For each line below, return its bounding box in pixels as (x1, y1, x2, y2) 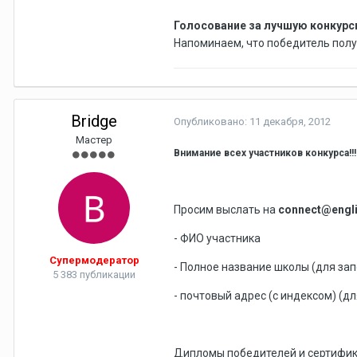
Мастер (76, 134, 112, 147)
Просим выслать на (174, 203, 278, 217)
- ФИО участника (174, 232, 261, 245)
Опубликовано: (174, 116, 249, 128)
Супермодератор (49, 254, 139, 267)
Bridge (71, 112, 117, 131)
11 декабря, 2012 (249, 116, 331, 128)
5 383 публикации (53, 269, 135, 281)
